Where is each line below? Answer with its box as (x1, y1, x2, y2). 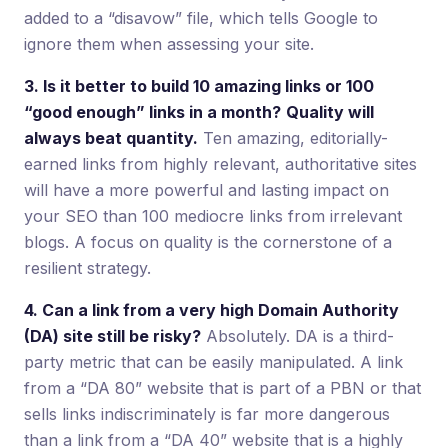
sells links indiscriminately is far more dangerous (24, 404, 390, 425)
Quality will (286, 102, 374, 123)
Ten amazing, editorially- (198, 128, 388, 149)
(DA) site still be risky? (24, 326, 201, 347)
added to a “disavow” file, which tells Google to (24, 8, 378, 29)
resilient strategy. (24, 258, 151, 279)
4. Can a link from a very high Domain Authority (24, 300, 399, 321)
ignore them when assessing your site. (24, 34, 314, 55)
